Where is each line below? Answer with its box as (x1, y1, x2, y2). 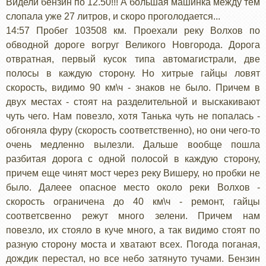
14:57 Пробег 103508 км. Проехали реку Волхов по (6, 25, 260, 36)
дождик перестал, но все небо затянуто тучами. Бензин (6, 253, 260, 264)
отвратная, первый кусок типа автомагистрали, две (6, 53, 260, 64)
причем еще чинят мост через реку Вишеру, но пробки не (6, 167, 260, 178)
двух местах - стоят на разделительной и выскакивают (6, 96, 260, 107)
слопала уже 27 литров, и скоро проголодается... (6, 11, 220, 21)
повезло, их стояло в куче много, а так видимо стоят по (6, 224, 260, 235)
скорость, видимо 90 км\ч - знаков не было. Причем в (6, 82, 260, 93)
